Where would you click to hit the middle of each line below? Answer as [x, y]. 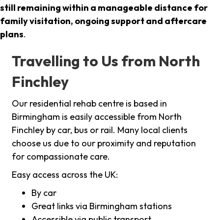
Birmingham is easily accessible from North [97, 117]
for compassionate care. [61, 157]
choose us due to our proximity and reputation [104, 143]
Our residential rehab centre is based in [89, 104]
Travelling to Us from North [106, 61]
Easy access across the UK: [65, 175]
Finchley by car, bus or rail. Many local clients [100, 130]
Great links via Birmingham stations [102, 206]
